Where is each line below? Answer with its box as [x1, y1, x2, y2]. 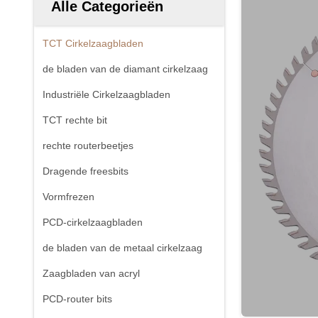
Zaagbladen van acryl [43, 268, 140, 279]
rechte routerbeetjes [43, 140, 133, 151]
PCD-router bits [43, 293, 112, 305]
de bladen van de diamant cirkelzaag [43, 63, 208, 75]
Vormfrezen [43, 191, 94, 202]
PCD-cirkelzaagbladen [43, 216, 143, 228]
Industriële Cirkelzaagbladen [43, 89, 170, 100]
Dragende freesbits [43, 165, 128, 177]
